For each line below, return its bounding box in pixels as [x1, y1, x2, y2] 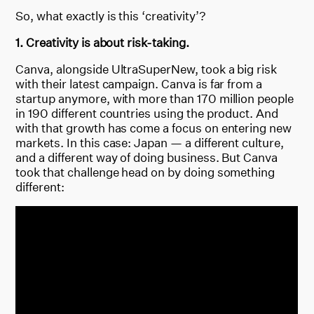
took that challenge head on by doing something [15, 164, 275, 179]
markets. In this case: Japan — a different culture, [15, 135, 284, 150]
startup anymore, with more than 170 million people [15, 90, 294, 106]
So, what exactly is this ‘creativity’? [15, 8, 206, 23]
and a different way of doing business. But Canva [15, 149, 278, 165]
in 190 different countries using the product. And [15, 105, 278, 121]
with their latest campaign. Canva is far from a [15, 76, 263, 91]
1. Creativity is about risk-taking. [15, 34, 189, 50]
